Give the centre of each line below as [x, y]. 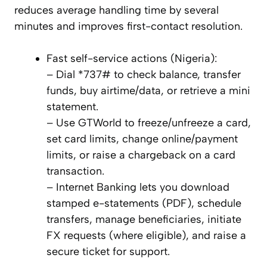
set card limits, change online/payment [142, 139]
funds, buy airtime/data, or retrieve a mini [148, 91]
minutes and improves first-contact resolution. [128, 27]
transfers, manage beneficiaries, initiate [144, 220]
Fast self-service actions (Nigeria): [132, 59]
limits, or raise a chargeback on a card [141, 155]
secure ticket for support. [108, 252]
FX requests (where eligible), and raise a [146, 236]
